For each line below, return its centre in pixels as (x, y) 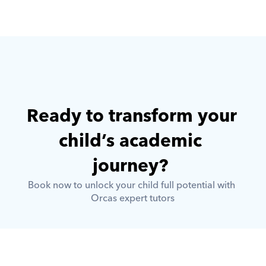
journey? (133, 166)
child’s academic (131, 141)
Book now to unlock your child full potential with (132, 185)
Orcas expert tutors (133, 198)
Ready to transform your (132, 116)
